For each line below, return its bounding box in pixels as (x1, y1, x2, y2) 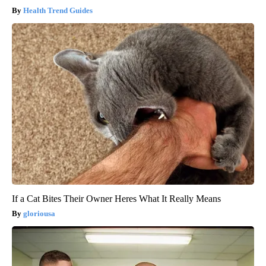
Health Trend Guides (23, 5, 93, 15)
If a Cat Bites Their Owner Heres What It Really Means (12, 193, 221, 204)
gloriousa (23, 208, 55, 218)
